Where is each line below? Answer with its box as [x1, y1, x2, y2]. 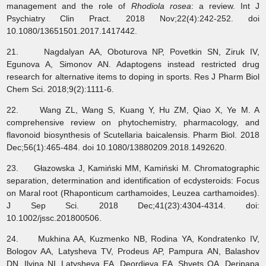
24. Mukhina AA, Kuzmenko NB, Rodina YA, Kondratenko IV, [7, 233, 259, 243]
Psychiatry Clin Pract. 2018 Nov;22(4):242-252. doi [7, 13, 259, 23]
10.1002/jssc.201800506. [7, 213, 102, 223]
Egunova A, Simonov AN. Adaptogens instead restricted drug [7, 59, 259, 69]
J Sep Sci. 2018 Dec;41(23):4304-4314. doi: [7, 200, 259, 210]
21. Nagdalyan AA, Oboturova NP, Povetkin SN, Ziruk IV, [7, 46, 259, 56]
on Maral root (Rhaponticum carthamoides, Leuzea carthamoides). [7, 188, 259, 198]
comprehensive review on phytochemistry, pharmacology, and [7, 117, 259, 127]
